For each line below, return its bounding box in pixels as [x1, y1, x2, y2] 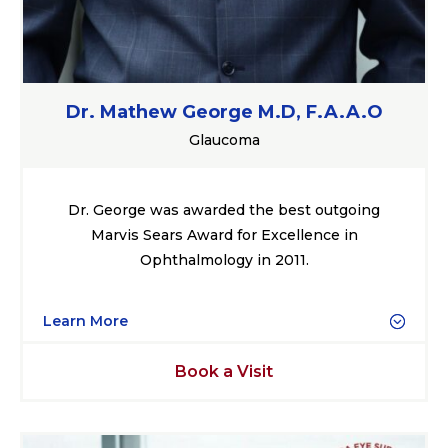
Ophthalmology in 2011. [139, 251, 309, 270]
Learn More [43, 312, 128, 331]
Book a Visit [175, 362, 273, 382]
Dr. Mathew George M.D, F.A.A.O [65, 101, 383, 124]
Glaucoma [188, 131, 260, 150]
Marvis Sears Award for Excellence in [90, 226, 358, 245]
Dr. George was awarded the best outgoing [68, 201, 380, 220]
